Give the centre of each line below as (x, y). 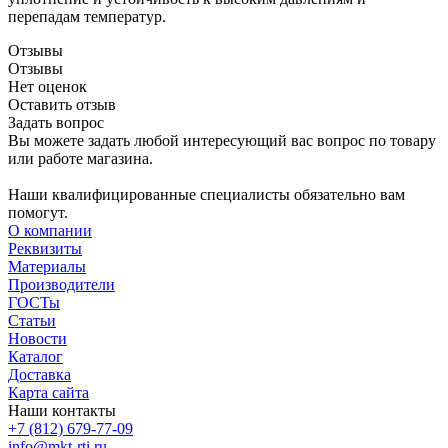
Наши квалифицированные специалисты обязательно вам (206, 195)
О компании (50, 231)
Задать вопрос (56, 123)
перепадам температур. (87, 17)
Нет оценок (47, 87)
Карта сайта (48, 393)
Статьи (32, 321)
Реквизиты (45, 249)
